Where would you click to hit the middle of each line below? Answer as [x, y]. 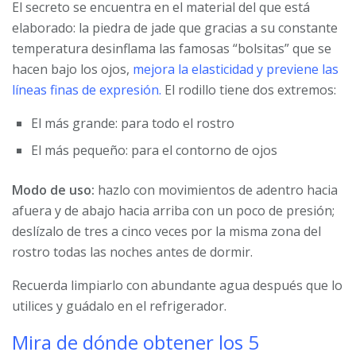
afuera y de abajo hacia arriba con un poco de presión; [173, 211]
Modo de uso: [53, 190]
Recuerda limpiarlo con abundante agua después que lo [177, 286]
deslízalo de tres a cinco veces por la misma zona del [166, 232]
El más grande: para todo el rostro [133, 124]
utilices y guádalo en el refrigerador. [119, 306]
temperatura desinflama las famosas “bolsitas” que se [172, 49]
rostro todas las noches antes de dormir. [132, 252]
